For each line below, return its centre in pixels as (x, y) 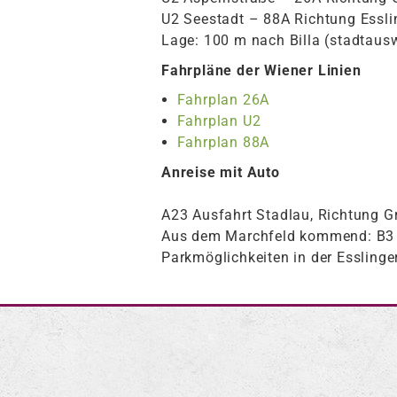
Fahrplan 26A (223, 100)
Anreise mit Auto (221, 173)
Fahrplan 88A (223, 143)
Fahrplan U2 (219, 121)
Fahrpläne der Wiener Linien (261, 70)
